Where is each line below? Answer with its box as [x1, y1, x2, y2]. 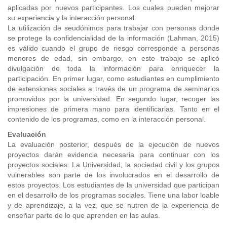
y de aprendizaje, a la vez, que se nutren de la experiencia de [8, 201, 219, 209]
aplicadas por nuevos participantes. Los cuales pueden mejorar [8, 4, 219, 12]
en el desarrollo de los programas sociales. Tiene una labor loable [8, 191, 219, 199]
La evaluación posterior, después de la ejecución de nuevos [8, 140, 219, 148]
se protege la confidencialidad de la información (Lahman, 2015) [8, 34, 219, 42]
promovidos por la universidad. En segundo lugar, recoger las [8, 95, 219, 103]
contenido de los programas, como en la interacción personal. [8, 115, 206, 123]
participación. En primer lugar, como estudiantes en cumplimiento [8, 74, 219, 83]
